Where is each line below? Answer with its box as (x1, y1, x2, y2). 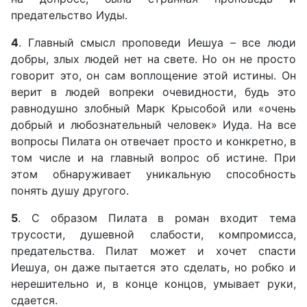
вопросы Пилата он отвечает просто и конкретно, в (11, 134, 296, 148)
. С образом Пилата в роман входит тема (18, 211, 296, 225)
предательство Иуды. (11, 8, 127, 22)
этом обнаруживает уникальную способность (11, 167, 296, 181)
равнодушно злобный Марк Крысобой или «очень (11, 101, 296, 115)
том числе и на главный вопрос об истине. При (11, 151, 296, 164)
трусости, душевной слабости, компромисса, (11, 228, 296, 241)
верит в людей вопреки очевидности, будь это (11, 85, 296, 99)
